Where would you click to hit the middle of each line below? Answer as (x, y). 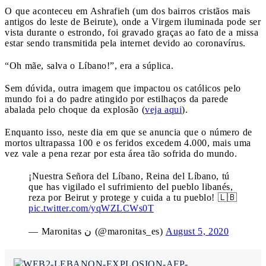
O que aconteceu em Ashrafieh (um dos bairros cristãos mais (128, 11)
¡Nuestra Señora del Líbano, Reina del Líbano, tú (129, 176)
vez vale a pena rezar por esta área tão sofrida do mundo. (121, 153)
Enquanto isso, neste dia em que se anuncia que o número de (129, 132)
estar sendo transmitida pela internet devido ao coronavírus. (125, 43)
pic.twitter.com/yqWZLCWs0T (91, 208)
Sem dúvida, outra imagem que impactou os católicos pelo (123, 88)
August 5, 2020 (197, 231)
